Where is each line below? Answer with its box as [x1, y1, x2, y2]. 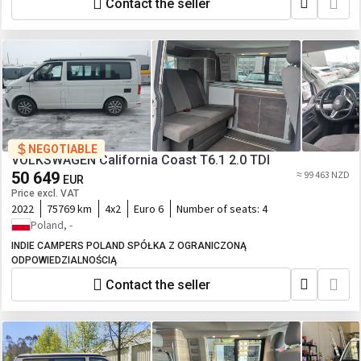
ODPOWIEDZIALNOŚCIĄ [11, 255, 117, 266]
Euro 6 [134, 201, 164, 216]
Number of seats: [176, 201, 262, 216]
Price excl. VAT [11, 188, 79, 199]
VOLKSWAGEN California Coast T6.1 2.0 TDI [11, 152, 270, 168]
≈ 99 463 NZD [297, 168, 350, 180]
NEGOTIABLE [28, 143, 98, 156]
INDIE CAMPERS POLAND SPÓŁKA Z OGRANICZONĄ [11, 240, 247, 251]
